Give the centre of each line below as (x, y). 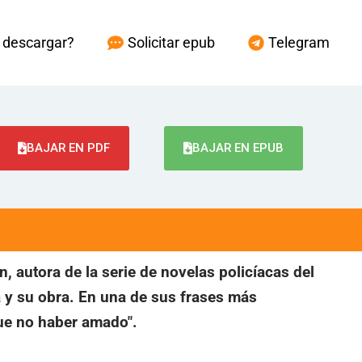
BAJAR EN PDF (68, 147)
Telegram (299, 42)
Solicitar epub (171, 42)
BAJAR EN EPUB (238, 147)
